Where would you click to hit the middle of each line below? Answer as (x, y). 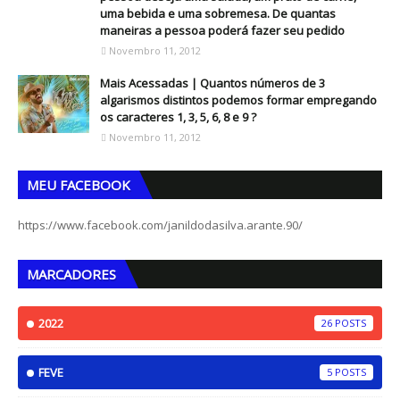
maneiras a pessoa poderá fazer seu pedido (222, 30)
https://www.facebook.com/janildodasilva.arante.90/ (160, 225)
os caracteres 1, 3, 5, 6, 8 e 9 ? (178, 117)
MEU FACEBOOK (79, 185)
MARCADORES (71, 274)
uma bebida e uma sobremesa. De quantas (218, 13)
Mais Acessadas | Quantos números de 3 (212, 83)
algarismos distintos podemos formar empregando (238, 100)
